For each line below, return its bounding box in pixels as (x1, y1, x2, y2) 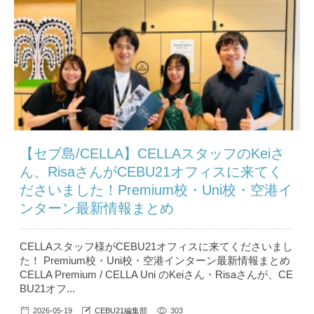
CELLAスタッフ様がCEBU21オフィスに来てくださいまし (20, 240, 293, 252)
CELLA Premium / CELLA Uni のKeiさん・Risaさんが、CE (20, 268, 293, 280)
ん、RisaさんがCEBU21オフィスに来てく (20, 163, 282, 179)
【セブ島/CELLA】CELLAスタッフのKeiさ (20, 145, 285, 161)
